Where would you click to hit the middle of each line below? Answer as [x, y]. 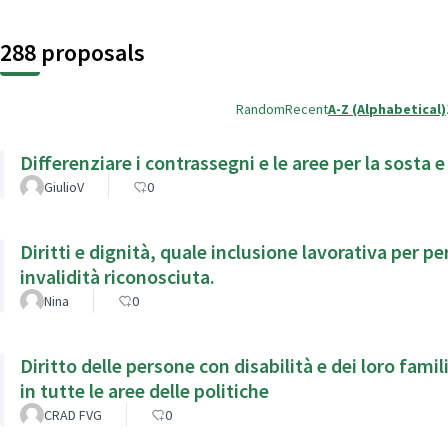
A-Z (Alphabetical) [387, 108]
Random [260, 108]
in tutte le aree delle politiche [144, 390]
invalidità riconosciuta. [159, 276]
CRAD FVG [73, 414]
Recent [306, 108]
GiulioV [64, 186]
